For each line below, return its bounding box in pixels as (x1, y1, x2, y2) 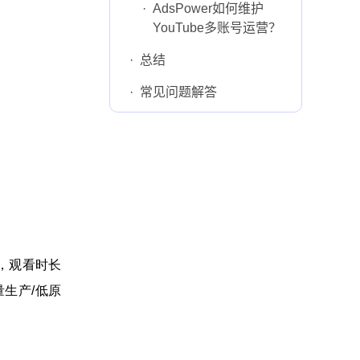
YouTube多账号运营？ (153, 21, 281, 35)
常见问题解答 (140, 85, 217, 99)
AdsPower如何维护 (153, 2, 264, 15)
